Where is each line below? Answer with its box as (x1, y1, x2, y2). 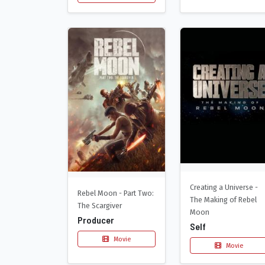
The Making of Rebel (190, 194, 257, 205)
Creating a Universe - (190, 182, 258, 192)
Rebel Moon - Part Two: (77, 188, 154, 199)
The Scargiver (77, 201, 122, 211)
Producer (77, 214, 114, 226)
